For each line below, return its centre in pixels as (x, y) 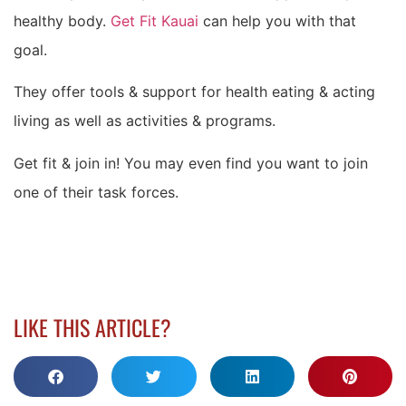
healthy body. (62, 21)
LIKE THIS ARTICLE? (92, 327)
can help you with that (277, 21)
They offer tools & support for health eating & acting (194, 92)
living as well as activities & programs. (145, 121)
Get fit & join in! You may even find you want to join (191, 163)
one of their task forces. (96, 192)
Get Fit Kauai (155, 21)
